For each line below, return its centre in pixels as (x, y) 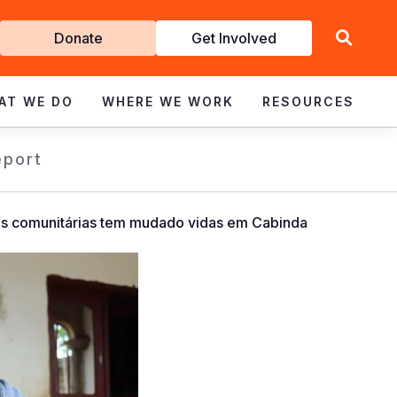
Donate (78, 38)
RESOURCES (308, 101)
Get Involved (234, 38)
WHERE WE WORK (168, 101)
